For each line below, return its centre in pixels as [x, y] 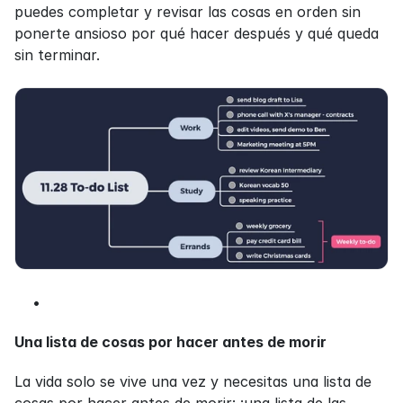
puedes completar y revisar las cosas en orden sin [188, 12]
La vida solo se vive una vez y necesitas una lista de [193, 381]
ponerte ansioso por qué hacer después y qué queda [197, 33]
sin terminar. [57, 55]
